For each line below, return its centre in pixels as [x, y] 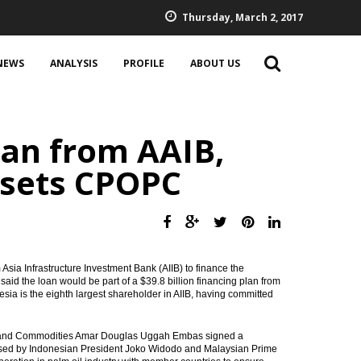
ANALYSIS [74, 63]
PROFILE [144, 63]
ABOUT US [215, 63]
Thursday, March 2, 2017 [243, 17]
